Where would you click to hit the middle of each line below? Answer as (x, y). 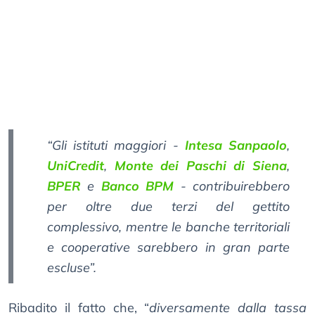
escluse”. (72, 268)
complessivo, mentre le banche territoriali (168, 227)
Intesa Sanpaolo (236, 146)
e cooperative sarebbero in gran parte (168, 247)
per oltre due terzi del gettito (168, 207)
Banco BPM (137, 186)
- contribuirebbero (232, 186)
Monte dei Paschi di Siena (201, 166)
